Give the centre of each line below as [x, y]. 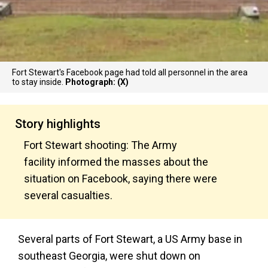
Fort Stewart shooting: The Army [100, 145]
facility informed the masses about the [116, 162]
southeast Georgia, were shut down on [109, 256]
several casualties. [68, 195]
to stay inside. [39, 82]
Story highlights [58, 124]
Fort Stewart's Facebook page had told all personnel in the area [130, 72]
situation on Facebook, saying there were [121, 179]
